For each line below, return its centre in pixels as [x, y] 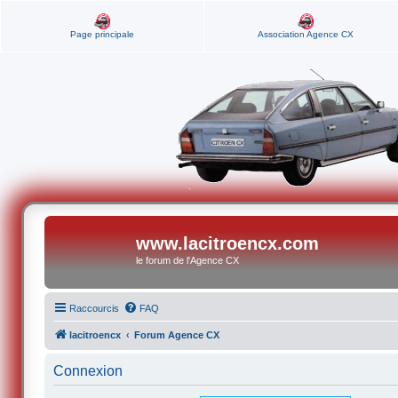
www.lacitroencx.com [228, 243]
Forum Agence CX [177, 335]
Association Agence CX [305, 34]
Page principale [102, 34]
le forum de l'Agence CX [188, 260]
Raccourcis [95, 308]
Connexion [88, 371]
